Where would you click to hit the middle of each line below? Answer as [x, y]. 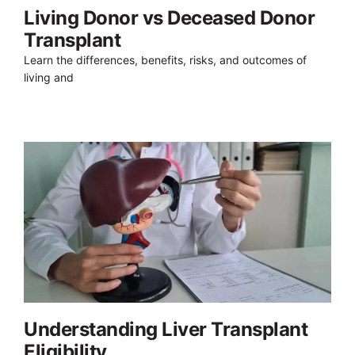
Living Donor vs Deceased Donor [169, 17]
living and [49, 77]
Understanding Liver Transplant [166, 329]
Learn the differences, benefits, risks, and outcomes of [165, 59]
